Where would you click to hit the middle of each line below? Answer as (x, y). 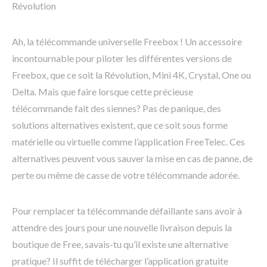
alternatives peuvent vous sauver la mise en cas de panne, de (132, 159)
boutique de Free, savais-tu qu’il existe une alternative (120, 244)
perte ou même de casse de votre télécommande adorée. (126, 175)
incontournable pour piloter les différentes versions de (122, 58)
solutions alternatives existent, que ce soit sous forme (120, 125)
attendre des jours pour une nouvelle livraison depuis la (122, 228)
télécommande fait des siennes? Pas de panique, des (117, 108)
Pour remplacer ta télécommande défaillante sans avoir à (127, 211)
